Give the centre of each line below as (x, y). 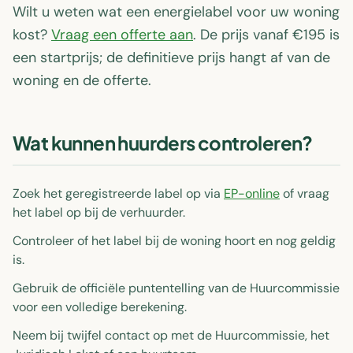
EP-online (252, 193)
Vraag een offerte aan (122, 35)
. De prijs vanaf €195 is (266, 35)
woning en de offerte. (82, 80)
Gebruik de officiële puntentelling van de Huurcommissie (176, 288)
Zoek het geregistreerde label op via (118, 193)
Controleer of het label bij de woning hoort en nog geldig (174, 241)
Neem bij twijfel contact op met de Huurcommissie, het (171, 335)
